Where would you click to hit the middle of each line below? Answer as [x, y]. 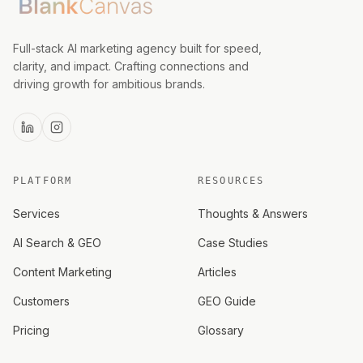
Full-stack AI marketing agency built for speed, [137, 48]
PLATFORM [43, 181]
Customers [41, 301]
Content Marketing [62, 272]
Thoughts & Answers [253, 214]
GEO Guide [227, 301]
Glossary [221, 330]
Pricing [31, 330]
